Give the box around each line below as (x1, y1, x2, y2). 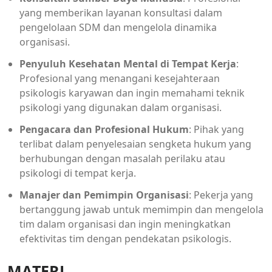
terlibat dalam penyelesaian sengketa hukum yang (19, 137, 251, 151)
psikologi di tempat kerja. (19, 166, 136, 180)
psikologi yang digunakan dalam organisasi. (19, 100, 222, 114)
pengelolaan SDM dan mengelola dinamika (19, 20, 217, 34)
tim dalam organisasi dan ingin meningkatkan (19, 217, 231, 231)
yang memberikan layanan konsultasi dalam (19, 5, 222, 19)
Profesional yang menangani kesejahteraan (19, 71, 220, 85)
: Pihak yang (189, 122, 244, 136)
